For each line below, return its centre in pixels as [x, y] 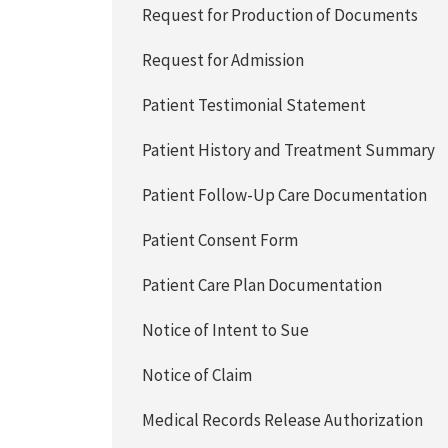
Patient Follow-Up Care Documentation [285, 195]
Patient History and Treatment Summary [289, 150]
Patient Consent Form [220, 240]
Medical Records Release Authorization [283, 420]
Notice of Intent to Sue [226, 330]
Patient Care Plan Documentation [262, 285]
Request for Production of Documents [280, 15]
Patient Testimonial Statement [254, 105]
